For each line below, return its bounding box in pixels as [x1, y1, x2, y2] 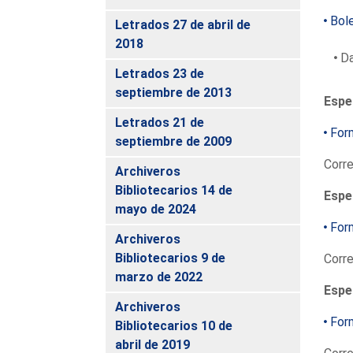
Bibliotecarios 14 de [115, 182, 233, 198]
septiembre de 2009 [115, 133, 232, 149]
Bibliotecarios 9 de [115, 250, 226, 266]
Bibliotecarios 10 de [115, 318, 233, 333]
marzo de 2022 [115, 269, 203, 284]
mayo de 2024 [115, 201, 197, 217]
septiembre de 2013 [115, 84, 232, 100]
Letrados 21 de [115, 114, 205, 130]
